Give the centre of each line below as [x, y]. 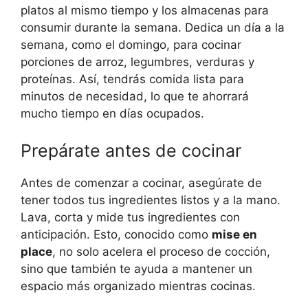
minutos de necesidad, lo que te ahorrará [135, 97]
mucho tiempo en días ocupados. [112, 114]
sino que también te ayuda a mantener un [136, 268]
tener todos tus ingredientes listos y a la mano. [151, 200]
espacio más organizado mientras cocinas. [138, 286]
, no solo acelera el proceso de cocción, [161, 251]
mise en [234, 234]
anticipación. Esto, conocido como [116, 234]
